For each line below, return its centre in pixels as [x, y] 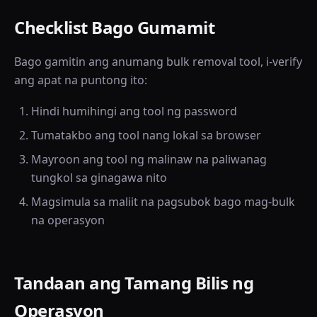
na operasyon [68, 220]
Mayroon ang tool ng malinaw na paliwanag [149, 159]
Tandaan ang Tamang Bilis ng [134, 283]
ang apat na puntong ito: [81, 80]
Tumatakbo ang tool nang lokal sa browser [146, 135]
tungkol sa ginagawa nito [99, 178]
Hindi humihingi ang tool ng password [134, 111]
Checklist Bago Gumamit [115, 27]
